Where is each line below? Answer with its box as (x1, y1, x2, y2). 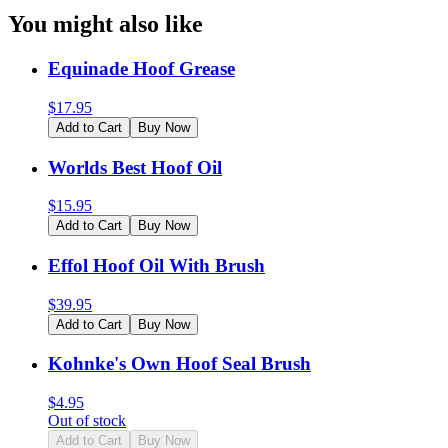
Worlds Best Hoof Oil (48, 156, 222, 178)
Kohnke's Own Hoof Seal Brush (48, 353, 311, 375)
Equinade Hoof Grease (48, 58, 235, 80)
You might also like (8, 11, 203, 38)
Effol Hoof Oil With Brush (48, 254, 265, 276)
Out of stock (48, 412, 126, 430)
